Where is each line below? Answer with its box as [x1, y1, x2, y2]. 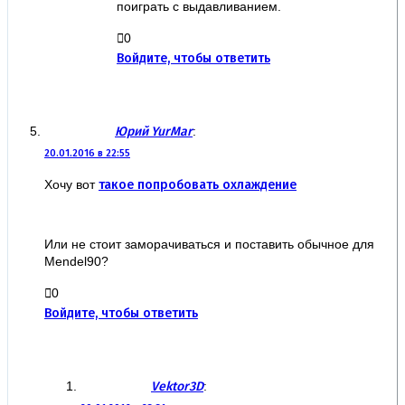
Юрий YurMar [115, 123, 193, 139]
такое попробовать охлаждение [99, 176, 297, 193]
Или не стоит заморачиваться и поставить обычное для [44, 236, 374, 251]
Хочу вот [44, 176, 99, 192]
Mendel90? [44, 253, 108, 268]
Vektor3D [151, 378, 203, 394]
